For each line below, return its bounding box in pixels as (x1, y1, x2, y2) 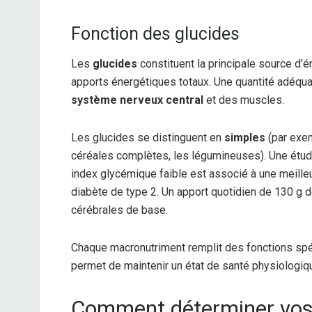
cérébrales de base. (71, 203, 168, 217)
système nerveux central (71, 93, 203, 107)
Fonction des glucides (71, 24, 240, 45)
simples (224, 130, 265, 144)
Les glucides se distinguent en (71, 130, 224, 144)
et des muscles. (203, 93, 284, 107)
